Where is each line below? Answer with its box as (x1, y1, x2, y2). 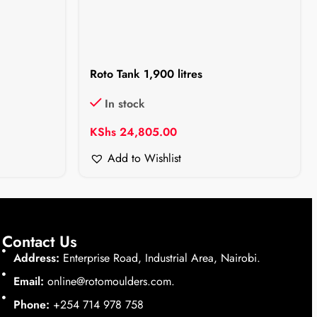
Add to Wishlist (107, 149, 181, 166)
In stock (104, 95, 145, 112)
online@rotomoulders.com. (44, 272, 175, 289)
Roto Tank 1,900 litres (89, 65, 202, 82)
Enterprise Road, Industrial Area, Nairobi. (59, 249, 261, 266)
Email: (13, 272, 45, 289)
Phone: (13, 296, 50, 313)
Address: (13, 249, 60, 266)
